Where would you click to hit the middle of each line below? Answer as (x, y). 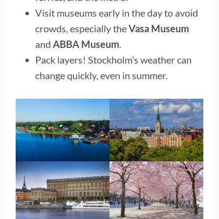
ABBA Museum (86, 44)
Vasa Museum (159, 28)
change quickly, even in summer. (101, 75)
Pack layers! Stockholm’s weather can (113, 59)
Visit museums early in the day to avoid (117, 12)
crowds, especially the (82, 28)
